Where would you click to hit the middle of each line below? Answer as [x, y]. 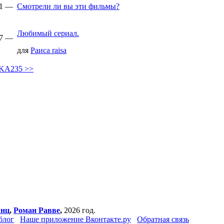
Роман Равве [37, 210]
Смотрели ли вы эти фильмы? [68, 6]
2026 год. [79, 210]
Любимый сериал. [48, 33]
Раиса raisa [48, 50]
